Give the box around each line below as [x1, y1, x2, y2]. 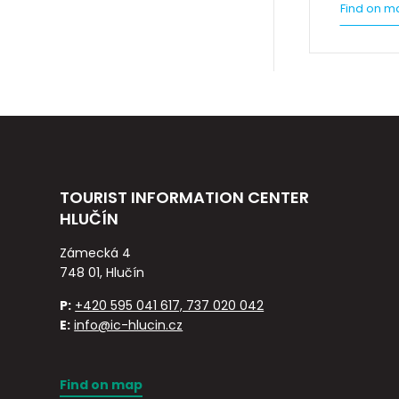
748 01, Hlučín [60, 264, 145, 282]
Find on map [60, 376, 143, 395]
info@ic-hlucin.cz [74, 316, 183, 335]
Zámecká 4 [60, 244, 132, 263]
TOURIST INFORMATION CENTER [60, 186, 310, 209]
